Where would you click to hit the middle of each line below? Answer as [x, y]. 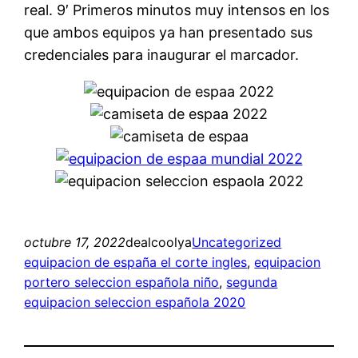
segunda [252, 282]
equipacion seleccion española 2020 [135, 302]
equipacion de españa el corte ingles [136, 262]
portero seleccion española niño [122, 282]
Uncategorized [237, 242]
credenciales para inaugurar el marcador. [162, 54]
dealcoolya [159, 242]
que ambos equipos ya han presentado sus [169, 32]
